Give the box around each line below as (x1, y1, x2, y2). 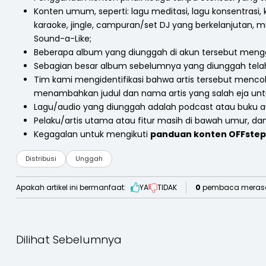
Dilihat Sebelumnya (16, 232, 122, 247)
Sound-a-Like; (34, 33, 91, 45)
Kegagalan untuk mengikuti (34, 128, 150, 140)
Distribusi (26, 154, 56, 164)
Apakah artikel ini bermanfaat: (16, 182, 126, 192)
